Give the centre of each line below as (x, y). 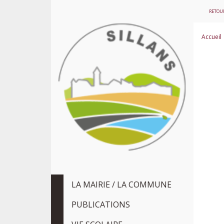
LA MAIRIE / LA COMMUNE (121, 184)
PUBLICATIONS (101, 204)
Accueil (211, 37)
